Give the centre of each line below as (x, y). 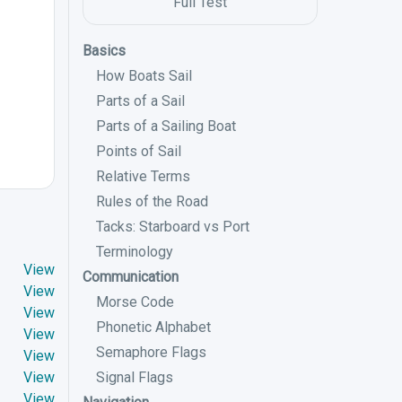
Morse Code (135, 302)
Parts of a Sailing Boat (166, 126)
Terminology (135, 252)
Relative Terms (143, 176)
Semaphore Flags (151, 352)
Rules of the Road (152, 201)
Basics (104, 51)
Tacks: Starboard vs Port (173, 227)
